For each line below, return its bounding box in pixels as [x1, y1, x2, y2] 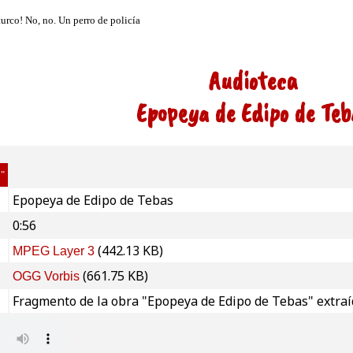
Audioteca [209, 65, 298, 97]
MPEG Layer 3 [13, 244, 95, 258]
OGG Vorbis [13, 269, 80, 284]
